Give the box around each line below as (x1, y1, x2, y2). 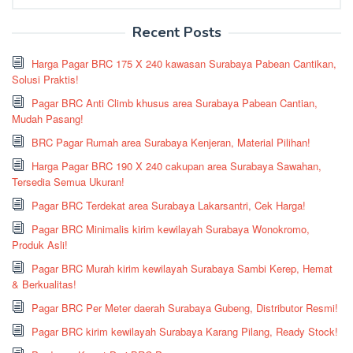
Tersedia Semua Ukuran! (12, 173, 124, 189)
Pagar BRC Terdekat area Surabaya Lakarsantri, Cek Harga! (32, 197, 306, 213)
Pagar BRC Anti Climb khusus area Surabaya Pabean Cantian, (32, 95, 318, 110)
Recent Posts (132, 22, 221, 42)
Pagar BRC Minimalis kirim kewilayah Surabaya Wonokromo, (32, 221, 310, 236)
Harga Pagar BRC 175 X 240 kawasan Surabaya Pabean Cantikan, (32, 55, 336, 71)
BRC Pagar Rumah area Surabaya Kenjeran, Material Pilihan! (32, 134, 310, 150)
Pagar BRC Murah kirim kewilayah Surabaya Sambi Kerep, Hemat (32, 260, 333, 276)
